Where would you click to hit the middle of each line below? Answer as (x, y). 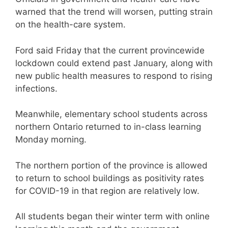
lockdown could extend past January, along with (114, 63)
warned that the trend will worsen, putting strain (114, 12)
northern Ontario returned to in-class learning (108, 127)
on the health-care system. (72, 24)
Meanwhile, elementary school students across (111, 114)
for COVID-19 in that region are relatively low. (107, 191)
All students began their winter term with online (112, 216)
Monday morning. (51, 139)
